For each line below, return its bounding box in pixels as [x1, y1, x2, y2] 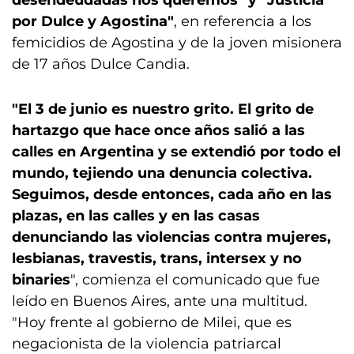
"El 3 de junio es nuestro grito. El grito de [12, 100, 314, 118]
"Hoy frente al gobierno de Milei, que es [12, 314, 292, 331]
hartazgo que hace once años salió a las [12, 122, 305, 139]
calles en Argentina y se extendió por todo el [12, 143, 341, 160]
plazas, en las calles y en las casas [12, 207, 260, 224]
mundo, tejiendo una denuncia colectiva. [12, 164, 312, 182]
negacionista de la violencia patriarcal [12, 335, 281, 352]
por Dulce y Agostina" [12, 13, 174, 30]
